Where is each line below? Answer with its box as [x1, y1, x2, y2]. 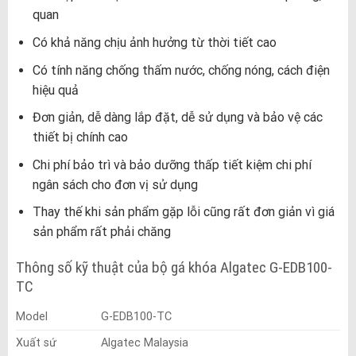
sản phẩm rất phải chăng [32, 224, 171, 240]
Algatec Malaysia [100, 335, 188, 350]
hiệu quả [32, 82, 79, 98]
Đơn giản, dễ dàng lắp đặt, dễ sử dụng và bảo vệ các [32, 110, 323, 126]
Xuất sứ [15, 335, 56, 350]
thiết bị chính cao [32, 130, 128, 145]
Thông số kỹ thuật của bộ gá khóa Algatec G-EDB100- [15, 258, 332, 277]
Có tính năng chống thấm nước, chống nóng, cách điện [32, 62, 330, 78]
